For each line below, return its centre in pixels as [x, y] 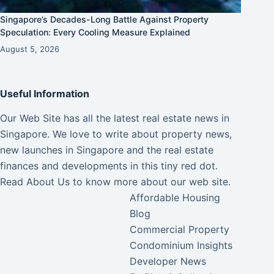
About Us [48, 182]
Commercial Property [180, 230]
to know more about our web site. [150, 182]
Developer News [168, 261]
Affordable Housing [175, 198]
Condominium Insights [181, 246]
